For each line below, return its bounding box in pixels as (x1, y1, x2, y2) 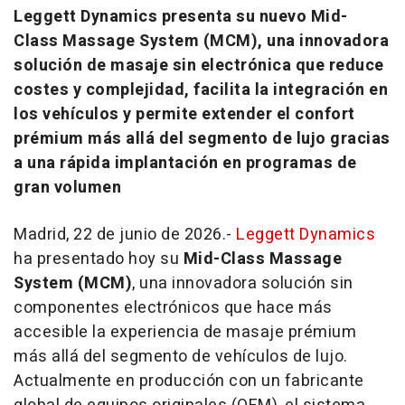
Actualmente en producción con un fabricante (14, 368, 364, 393)
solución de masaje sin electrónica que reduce (14, 52, 384, 78)
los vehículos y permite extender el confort (14, 101, 355, 127)
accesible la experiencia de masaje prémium (14, 319, 356, 344)
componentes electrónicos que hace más (14, 295, 333, 320)
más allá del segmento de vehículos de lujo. (14, 344, 348, 369)
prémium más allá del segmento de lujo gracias (14, 126, 391, 151)
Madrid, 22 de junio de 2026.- (14, 221, 236, 247)
